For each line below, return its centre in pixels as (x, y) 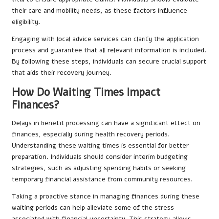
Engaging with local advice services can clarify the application (105, 39)
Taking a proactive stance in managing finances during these (106, 197)
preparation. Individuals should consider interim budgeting (100, 157)
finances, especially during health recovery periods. (91, 134)
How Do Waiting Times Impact (86, 92)
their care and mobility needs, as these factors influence (99, 11)
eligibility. (26, 22)
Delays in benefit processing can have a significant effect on (106, 123)
